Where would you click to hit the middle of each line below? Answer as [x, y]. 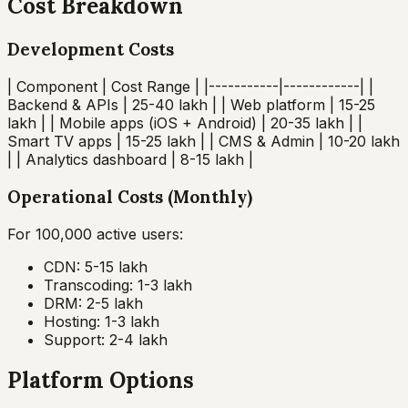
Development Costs [91, 50]
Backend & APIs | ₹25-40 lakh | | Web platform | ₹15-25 [191, 105]
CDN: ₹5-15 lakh [96, 266]
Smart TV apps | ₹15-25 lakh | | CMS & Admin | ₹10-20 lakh [204, 142]
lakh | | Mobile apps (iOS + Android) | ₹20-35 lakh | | [185, 123]
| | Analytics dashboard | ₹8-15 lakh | [130, 160]
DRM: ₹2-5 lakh [93, 303]
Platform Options [101, 381]
